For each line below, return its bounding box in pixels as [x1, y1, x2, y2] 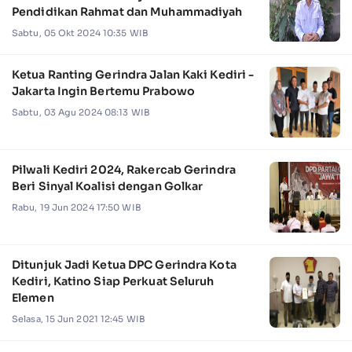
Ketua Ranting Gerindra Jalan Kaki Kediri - [12, 67, 255, 82]
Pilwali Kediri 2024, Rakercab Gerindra [12, 162, 236, 177]
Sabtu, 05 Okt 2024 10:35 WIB [12, 27, 148, 38]
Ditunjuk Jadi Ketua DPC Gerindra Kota [12, 257, 236, 272]
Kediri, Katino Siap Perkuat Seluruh [12, 273, 214, 288]
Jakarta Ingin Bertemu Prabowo [12, 83, 195, 98]
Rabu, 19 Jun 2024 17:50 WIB [12, 201, 141, 213]
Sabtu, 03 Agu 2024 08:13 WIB [12, 106, 150, 118]
